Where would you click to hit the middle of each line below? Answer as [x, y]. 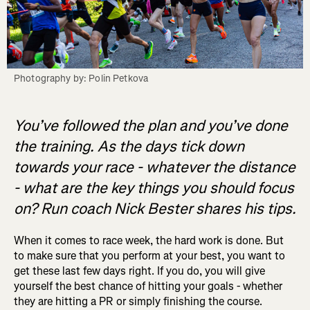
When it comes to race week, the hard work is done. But [149, 241]
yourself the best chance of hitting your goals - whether [148, 286]
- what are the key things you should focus [154, 188]
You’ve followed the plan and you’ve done [151, 126]
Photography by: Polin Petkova [81, 79]
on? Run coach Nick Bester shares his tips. [155, 209]
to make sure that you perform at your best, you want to [149, 256]
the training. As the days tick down [129, 147]
